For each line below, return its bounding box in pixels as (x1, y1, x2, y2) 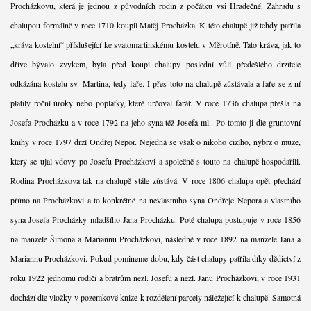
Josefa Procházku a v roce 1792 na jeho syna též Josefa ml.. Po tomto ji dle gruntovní (10, 116, 301, 128)
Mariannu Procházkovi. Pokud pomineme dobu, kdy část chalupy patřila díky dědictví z (10, 252, 301, 264)
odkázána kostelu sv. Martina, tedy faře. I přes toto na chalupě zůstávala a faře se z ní (10, 77, 301, 89)
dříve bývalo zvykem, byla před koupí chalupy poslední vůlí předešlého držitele (10, 58, 301, 69)
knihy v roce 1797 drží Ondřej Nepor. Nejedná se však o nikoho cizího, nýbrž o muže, (10, 135, 301, 147)
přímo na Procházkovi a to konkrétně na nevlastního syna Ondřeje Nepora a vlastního (10, 194, 301, 205)
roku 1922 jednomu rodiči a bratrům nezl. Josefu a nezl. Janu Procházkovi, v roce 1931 (10, 271, 301, 283)
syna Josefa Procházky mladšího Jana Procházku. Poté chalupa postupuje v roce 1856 (10, 213, 301, 225)
